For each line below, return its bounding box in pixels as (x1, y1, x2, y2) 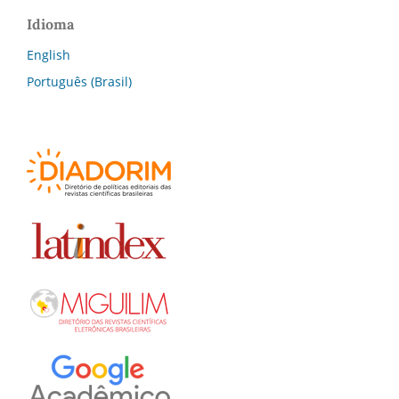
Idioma (27, 14, 74, 33)
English (27, 45, 70, 63)
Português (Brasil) (27, 72, 132, 90)
